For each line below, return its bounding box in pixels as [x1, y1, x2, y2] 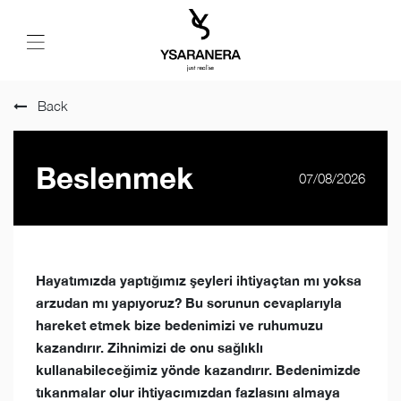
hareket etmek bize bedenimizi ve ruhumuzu [36, 317, 323, 333]
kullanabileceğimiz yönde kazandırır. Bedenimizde [36, 362, 361, 378]
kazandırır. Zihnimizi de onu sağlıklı [36, 339, 263, 355]
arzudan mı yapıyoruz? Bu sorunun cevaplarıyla [36, 294, 342, 311]
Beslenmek [36, 160, 193, 195]
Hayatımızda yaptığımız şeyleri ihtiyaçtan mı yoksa [36, 272, 362, 288]
